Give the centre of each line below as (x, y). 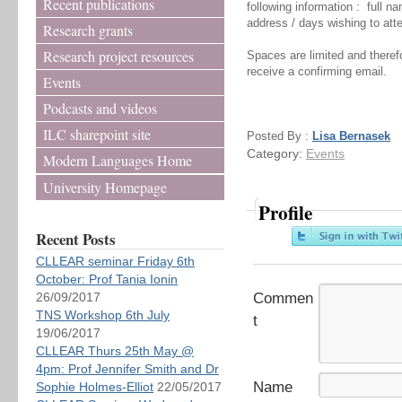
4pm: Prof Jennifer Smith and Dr (127, 369)
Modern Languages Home (118, 160)
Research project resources (118, 56)
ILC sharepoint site (97, 134)
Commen (283, 298)
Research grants (88, 30)
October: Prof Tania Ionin (107, 279)
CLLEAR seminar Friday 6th (115, 261)
